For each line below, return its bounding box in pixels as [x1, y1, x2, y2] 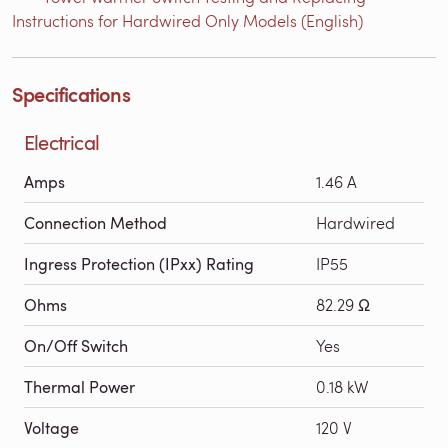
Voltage [24, 416, 79, 439]
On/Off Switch [24, 334, 128, 357]
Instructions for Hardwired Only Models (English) [12, 9, 363, 31]
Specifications [12, 79, 130, 108]
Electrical [24, 127, 99, 156]
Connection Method [24, 211, 167, 234]
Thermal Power [24, 375, 135, 398]
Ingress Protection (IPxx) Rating [24, 252, 254, 275]
